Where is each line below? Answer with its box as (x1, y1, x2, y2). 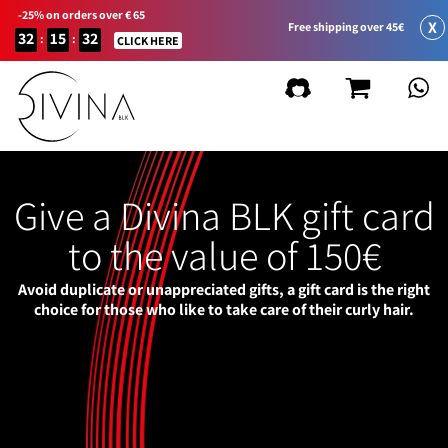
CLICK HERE (117, 33, 179, 48)
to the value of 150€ (67, 229, 381, 281)
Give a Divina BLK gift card (13, 189, 435, 241)
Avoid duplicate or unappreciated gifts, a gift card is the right (18, 279, 430, 300)
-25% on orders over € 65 (18, 7, 145, 22)
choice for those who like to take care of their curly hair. (34, 299, 414, 320)
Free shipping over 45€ (287, 18, 404, 34)
